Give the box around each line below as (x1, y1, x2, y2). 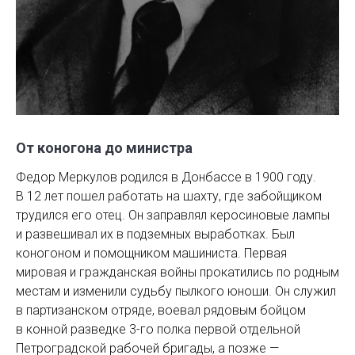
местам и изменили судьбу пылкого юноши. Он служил (16, 283, 336, 299)
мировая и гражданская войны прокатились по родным (16, 264, 339, 280)
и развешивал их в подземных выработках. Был (16, 226, 295, 242)
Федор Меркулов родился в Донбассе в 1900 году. (16, 169, 316, 185)
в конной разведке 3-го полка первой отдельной (16, 321, 300, 337)
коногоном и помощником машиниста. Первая (16, 245, 287, 261)
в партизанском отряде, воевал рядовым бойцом (16, 302, 306, 318)
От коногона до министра (16, 139, 193, 156)
